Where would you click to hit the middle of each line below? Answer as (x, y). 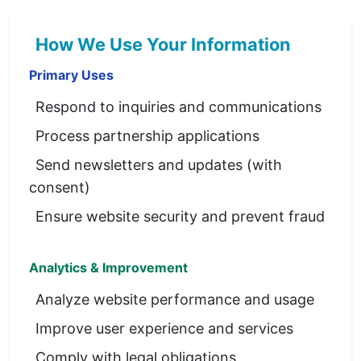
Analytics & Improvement (108, 268)
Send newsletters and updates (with (159, 165)
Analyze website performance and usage (175, 299)
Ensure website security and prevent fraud (180, 216)
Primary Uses (71, 75)
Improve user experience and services (164, 328)
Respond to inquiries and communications (178, 107)
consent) (60, 187)
